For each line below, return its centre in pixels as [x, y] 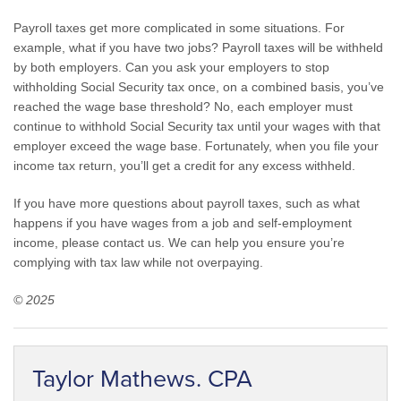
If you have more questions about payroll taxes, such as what [187, 203]
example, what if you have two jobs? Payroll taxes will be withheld [198, 47]
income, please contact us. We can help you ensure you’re [179, 243]
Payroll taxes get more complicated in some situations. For [179, 28]
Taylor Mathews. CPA [142, 380]
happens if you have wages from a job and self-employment [183, 223]
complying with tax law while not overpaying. [138, 262]
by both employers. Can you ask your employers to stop [171, 67]
